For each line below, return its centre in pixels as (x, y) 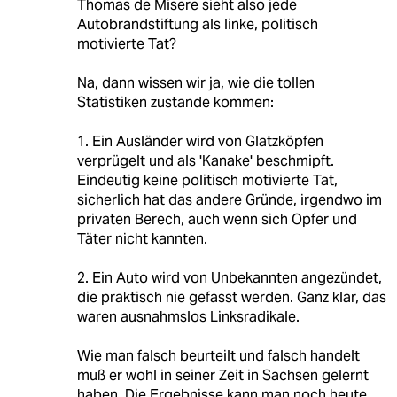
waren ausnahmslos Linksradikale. (188, 317)
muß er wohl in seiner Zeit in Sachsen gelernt (222, 376)
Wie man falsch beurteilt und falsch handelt (218, 356)
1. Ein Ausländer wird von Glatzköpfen (200, 142)
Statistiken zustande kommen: (175, 103)
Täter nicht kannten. (142, 239)
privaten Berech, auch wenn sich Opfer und (217, 220)
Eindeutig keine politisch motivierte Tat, (207, 181)
